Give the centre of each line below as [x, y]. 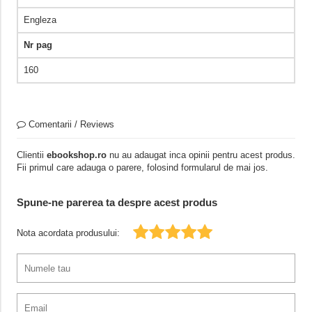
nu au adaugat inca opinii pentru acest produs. [201, 155]
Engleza [40, 20]
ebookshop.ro [76, 155]
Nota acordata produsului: [68, 233]
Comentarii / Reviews [70, 125]
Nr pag [38, 45]
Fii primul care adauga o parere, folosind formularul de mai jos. [142, 168]
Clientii [31, 155]
